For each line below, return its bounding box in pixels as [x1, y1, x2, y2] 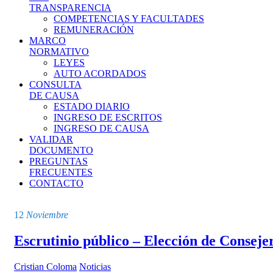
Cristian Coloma [14, 261, 77, 272]
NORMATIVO [29, 46, 89, 57]
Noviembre [26, 210, 68, 220]
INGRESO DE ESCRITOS [54, 112, 162, 122]
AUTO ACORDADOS [54, 68, 146, 79]
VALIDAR [29, 134, 73, 144]
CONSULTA [29, 79, 82, 90]
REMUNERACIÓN [54, 24, 134, 35]
